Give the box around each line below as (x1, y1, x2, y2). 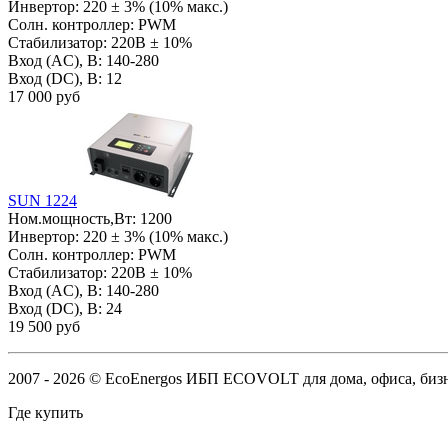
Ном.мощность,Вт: (8, 210, 140, 228)
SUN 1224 (8, 192, 77, 210)
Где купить (8, 404, 83, 422)
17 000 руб (8, 88, 80, 106)
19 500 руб (8, 318, 80, 336)
